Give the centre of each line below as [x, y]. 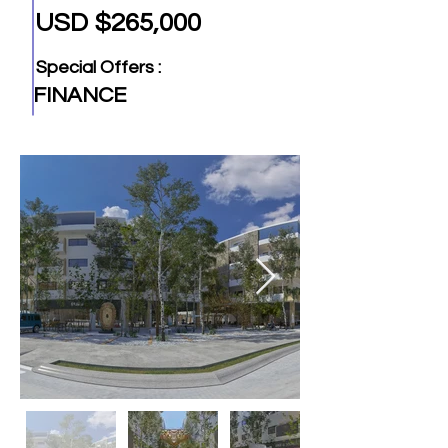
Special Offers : [98, 67]
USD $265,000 [118, 23]
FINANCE [79, 95]
